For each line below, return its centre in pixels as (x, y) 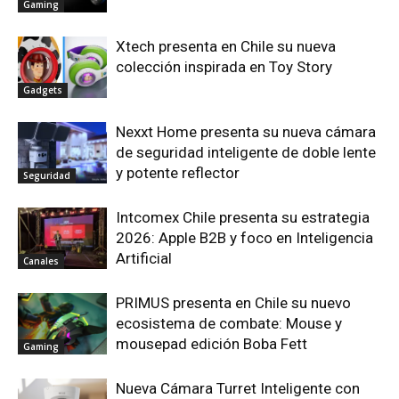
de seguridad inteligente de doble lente (246, 152)
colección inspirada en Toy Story (224, 66)
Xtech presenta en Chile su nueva (226, 46)
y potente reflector (178, 172)
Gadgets (43, 90)
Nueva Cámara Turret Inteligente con (238, 388)
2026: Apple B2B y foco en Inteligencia (244, 237)
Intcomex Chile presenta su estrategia (243, 217)
